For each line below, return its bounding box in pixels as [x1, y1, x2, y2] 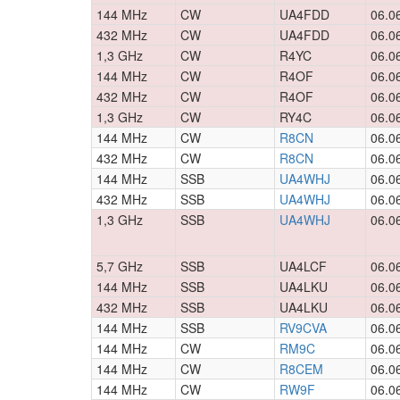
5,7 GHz [96, 257, 143, 275]
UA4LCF [279, 257, 327, 275]
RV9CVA [279, 319, 327, 337]
